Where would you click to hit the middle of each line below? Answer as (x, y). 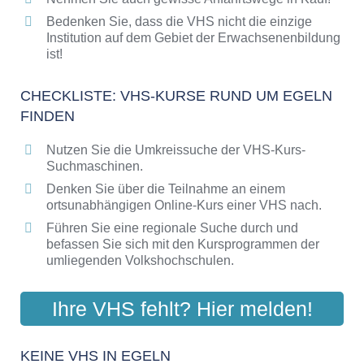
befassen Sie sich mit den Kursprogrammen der (183, 244)
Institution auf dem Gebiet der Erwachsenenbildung (193, 37)
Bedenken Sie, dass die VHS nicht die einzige (179, 21)
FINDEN (48, 116)
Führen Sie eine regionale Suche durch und (172, 227)
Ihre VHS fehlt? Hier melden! (182, 309)
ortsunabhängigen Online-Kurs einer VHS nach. (184, 205)
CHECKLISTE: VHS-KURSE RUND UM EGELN (176, 95)
